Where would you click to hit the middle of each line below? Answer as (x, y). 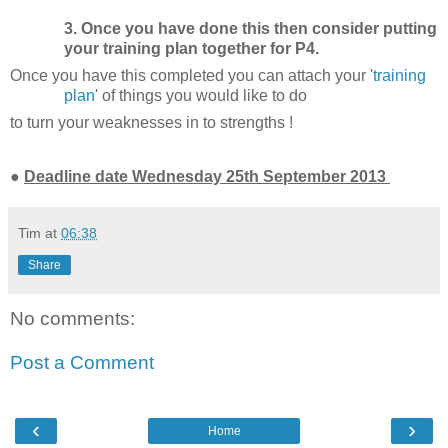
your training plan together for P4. (191, 49)
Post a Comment (82, 362)
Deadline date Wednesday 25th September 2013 (205, 177)
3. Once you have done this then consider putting (250, 29)
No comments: (72, 319)
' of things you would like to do (202, 96)
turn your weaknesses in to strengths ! (160, 123)
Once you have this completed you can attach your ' (191, 76)
